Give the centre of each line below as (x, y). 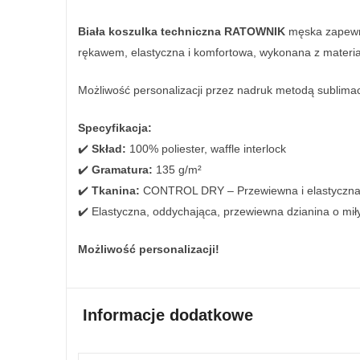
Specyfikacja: (115, 128)
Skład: (109, 149)
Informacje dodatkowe (168, 315)
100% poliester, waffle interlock (206, 149)
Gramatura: (122, 170)
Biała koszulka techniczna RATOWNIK (182, 32)
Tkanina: (116, 191)
